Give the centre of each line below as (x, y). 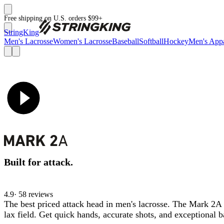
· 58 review (32, 194)
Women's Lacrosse (82, 41)
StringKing (21, 32)
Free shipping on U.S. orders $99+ (53, 18)
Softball (151, 41)
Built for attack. (38, 162)
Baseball (125, 41)
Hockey (176, 41)
